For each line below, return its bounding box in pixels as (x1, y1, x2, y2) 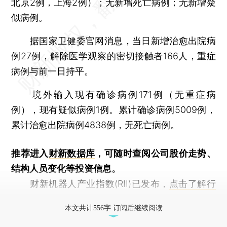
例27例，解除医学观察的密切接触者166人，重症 (11, 50, 216, 61)
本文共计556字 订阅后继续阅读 (64, 204, 163, 212)
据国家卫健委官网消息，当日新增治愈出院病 (11, 35, 216, 46)
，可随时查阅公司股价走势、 (95, 147, 216, 159)
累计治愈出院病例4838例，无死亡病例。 (11, 119, 180, 130)
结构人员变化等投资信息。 (11, 163, 121, 174)
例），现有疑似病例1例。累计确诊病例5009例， (11, 104, 216, 115)
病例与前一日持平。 (11, 65, 94, 77)
